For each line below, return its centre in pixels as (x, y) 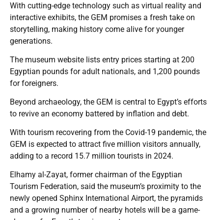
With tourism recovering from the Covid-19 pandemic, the (108, 132)
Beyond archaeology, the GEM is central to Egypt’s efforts (108, 102)
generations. (31, 41)
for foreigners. (34, 83)
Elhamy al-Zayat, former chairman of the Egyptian (96, 174)
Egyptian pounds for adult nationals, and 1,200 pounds (105, 71)
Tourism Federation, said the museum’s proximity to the (105, 186)
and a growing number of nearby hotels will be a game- (105, 210)
